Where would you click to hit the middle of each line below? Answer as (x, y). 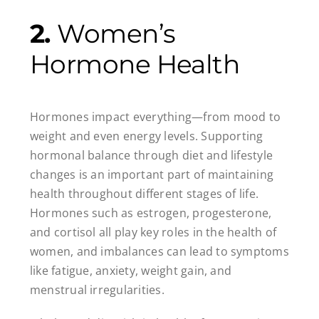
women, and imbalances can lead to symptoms (159, 252)
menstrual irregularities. (97, 290)
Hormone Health (135, 64)
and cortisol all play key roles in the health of (153, 232)
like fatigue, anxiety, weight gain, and (131, 271)
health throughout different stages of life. (144, 194)
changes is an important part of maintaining (152, 175)
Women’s (116, 33)
